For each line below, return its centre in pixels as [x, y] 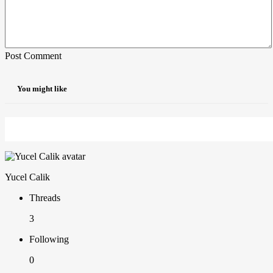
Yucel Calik [27, 177]
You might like [42, 89]
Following [49, 239]
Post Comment [33, 55]
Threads [45, 198]
